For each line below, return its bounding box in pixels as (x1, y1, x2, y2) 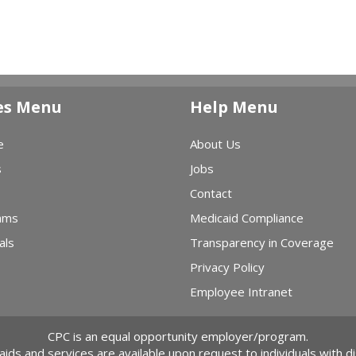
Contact (190, 184, 232, 201)
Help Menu (190, 95, 278, 118)
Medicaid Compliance (190, 209, 304, 226)
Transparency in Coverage (190, 234, 334, 250)
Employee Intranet (190, 283, 292, 300)
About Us (190, 135, 241, 152)
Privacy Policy (190, 258, 265, 275)
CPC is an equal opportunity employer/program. (48, 327, 308, 344)
